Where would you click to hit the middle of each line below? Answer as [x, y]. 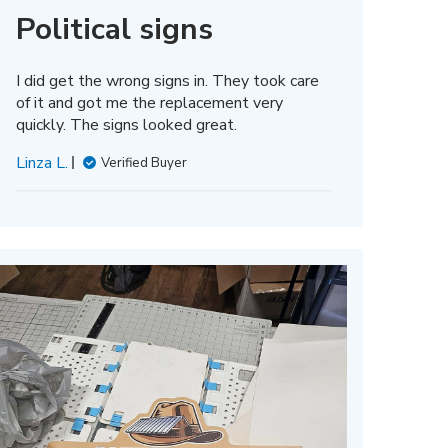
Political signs [114, 29]
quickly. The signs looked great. [126, 124]
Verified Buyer [143, 162]
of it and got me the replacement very [149, 102]
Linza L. [41, 162]
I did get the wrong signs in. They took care [167, 80]
